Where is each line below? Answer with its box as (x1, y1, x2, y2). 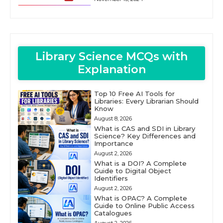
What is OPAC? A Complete (94, 194, 187, 203)
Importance (94, 139, 133, 148)
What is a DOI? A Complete (94, 159, 187, 168)
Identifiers (94, 174, 128, 183)
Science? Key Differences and (94, 132, 196, 140)
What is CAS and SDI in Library (94, 124, 195, 133)
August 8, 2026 (94, 115, 132, 122)
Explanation (77, 63, 146, 77)
